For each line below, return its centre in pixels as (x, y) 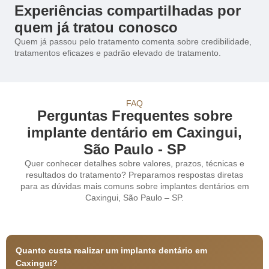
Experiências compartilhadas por (128, 11)
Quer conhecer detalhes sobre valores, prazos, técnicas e (134, 163)
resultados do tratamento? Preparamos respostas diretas (134, 174)
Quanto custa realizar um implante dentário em (111, 251)
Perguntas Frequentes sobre (134, 115)
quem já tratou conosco (96, 28)
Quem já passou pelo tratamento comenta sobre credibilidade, (133, 42)
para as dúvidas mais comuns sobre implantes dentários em (134, 186)
